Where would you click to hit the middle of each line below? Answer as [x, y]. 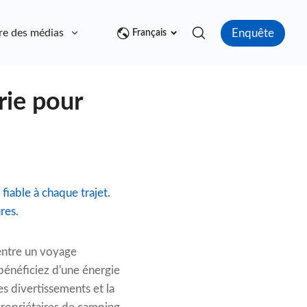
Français [149, 33]
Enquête [253, 33]
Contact [124, 33]
